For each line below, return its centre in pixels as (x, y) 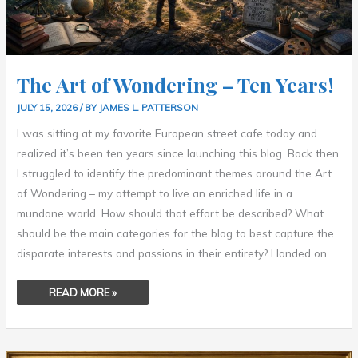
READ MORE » (83, 292)
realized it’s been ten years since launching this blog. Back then (178, 153)
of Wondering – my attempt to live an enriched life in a (155, 193)
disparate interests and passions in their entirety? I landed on (172, 253)
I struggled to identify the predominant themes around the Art (175, 173)
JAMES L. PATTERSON (149, 107)
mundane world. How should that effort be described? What (171, 213)
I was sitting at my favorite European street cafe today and (167, 133)
